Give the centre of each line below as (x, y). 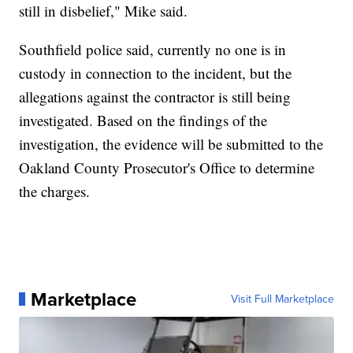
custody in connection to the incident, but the (156, 72)
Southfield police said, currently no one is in (153, 49)
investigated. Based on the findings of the (143, 120)
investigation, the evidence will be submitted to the (171, 143)
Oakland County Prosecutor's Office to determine (167, 167)
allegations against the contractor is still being (155, 96)
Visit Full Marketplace (282, 299)
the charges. (55, 191)
